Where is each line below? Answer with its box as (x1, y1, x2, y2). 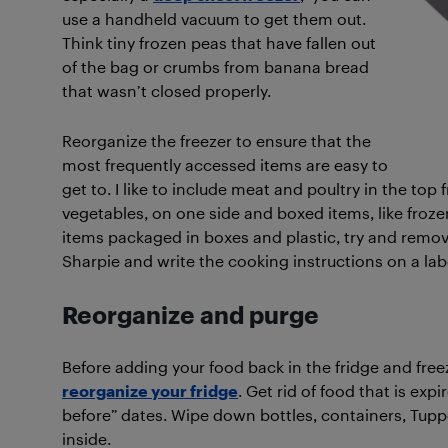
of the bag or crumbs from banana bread (62, 57, 369, 76)
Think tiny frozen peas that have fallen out (62, 33, 376, 52)
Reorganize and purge (62, 301, 319, 329)
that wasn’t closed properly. (62, 81, 271, 100)
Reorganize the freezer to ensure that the (62, 131, 371, 150)
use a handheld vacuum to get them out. (62, 9, 366, 28)
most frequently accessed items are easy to (62, 155, 388, 174)
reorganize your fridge (62, 381, 238, 400)
